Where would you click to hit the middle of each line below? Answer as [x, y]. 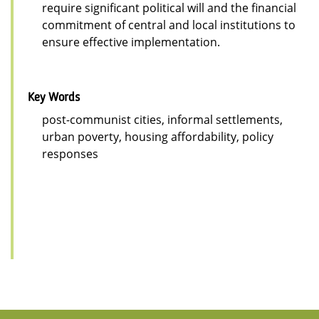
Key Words [54, 98]
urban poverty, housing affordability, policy [158, 137]
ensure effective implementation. [131, 42]
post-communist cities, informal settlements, [162, 120]
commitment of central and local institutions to [169, 25]
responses [70, 154]
